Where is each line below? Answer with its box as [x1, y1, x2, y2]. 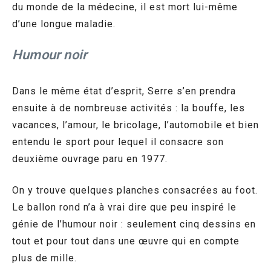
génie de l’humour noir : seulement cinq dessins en [12, 218, 256, 230]
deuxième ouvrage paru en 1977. [12, 152, 168, 165]
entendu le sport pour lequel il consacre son [12, 135, 224, 148]
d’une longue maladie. [12, 18, 116, 30]
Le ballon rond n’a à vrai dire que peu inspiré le [12, 201, 237, 213]
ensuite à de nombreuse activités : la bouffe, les [12, 102, 245, 114]
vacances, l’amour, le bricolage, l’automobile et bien [12, 119, 259, 131]
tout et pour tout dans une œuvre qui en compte [12, 235, 240, 247]
